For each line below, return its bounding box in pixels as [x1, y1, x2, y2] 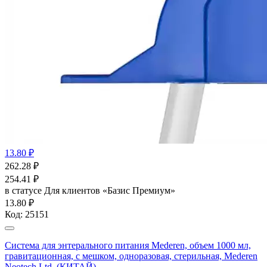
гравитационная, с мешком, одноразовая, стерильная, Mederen [5, 250, 257, 261]
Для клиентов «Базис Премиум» [44, 185, 175, 195]
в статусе [5, 185, 44, 195]
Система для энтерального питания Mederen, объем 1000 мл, [5, 240, 251, 250]
